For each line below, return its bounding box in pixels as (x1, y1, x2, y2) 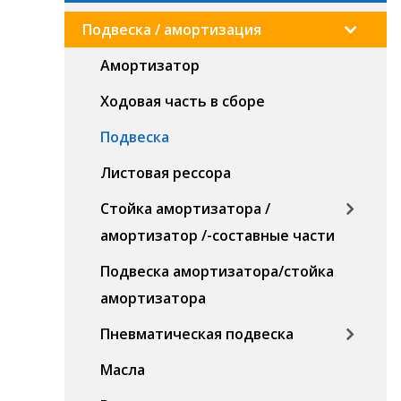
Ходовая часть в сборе (100, 91, 265, 111)
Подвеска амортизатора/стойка (100, 261, 334, 281)
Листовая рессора (100, 163, 231, 183)
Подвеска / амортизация (82, 20, 261, 39)
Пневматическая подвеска (100, 324, 294, 344)
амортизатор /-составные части (100, 226, 335, 245)
